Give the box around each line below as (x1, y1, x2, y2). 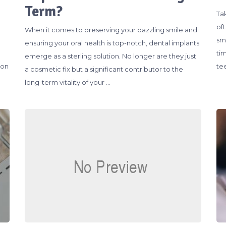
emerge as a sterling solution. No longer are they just (24, 51, 196, 60)
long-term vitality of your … (24, 78, 110, 86)
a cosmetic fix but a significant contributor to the (24, 65, 183, 73)
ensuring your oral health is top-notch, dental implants (24, 38, 199, 47)
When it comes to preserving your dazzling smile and (24, 25, 197, 34)
